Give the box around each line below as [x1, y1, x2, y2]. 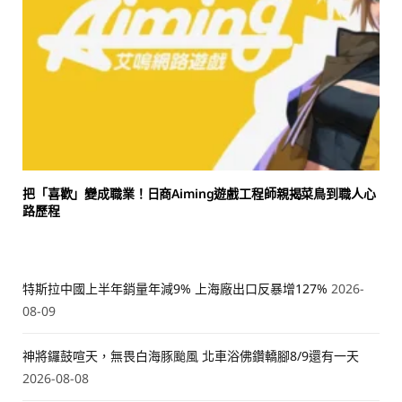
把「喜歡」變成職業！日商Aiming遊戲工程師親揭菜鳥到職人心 [22, 185, 376, 203]
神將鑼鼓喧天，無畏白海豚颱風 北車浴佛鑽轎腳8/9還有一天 [22, 347, 359, 365]
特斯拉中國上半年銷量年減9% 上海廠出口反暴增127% [22, 280, 328, 298]
